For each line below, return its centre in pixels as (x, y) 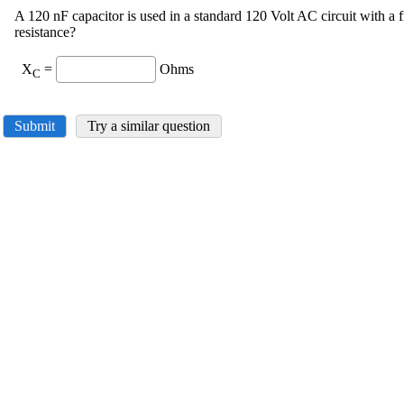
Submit (35, 126)
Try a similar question (149, 126)
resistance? (47, 32)
